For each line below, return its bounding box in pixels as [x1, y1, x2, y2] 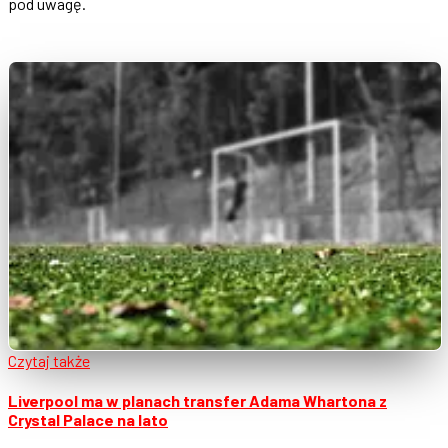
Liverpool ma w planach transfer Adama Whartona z [8, 391, 387, 411]
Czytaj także [8, 350, 90, 370]
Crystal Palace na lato [8, 410, 168, 430]
